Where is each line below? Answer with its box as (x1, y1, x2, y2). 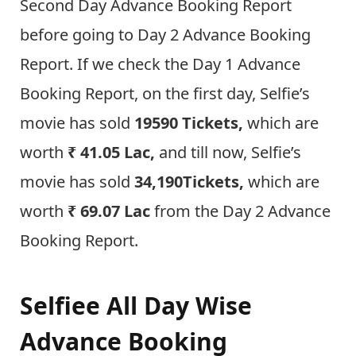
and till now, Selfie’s (159, 141, 301, 164)
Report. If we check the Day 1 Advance (20, 53, 300, 75)
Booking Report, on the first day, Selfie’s (20, 83, 310, 105)
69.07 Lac (80, 200, 150, 222)
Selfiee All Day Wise (20, 288, 252, 322)
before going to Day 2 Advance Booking (20, 24, 311, 46)
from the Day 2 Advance (150, 200, 331, 222)
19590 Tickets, (134, 112, 247, 134)
